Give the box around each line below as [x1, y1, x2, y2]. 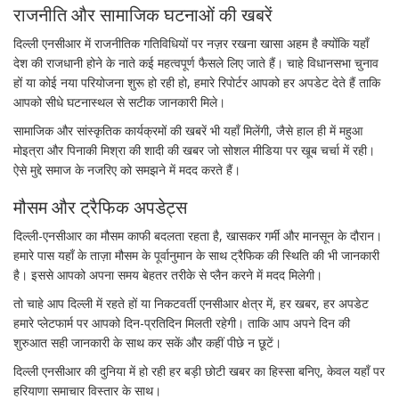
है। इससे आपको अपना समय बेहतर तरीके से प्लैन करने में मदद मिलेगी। [13, 266, 322, 283]
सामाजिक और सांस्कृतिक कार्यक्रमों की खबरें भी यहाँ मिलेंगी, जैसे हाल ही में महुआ [13, 122, 362, 139]
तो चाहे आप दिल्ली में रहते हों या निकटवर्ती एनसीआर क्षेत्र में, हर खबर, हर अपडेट [13, 295, 369, 312]
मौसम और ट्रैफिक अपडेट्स [13, 195, 187, 219]
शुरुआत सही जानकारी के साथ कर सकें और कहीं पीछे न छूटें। [13, 334, 281, 351]
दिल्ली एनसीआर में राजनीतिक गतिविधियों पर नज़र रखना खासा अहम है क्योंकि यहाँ [13, 35, 369, 52]
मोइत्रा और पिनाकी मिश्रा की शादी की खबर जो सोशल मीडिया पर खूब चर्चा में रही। [13, 142, 375, 159]
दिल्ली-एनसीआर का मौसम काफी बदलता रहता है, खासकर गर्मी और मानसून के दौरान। [13, 227, 382, 244]
